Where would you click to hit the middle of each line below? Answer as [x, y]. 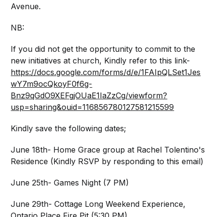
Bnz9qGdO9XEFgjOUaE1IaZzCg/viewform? [89, 95]
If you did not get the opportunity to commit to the [103, 49]
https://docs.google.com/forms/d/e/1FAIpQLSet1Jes [106, 72]
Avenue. [26, 6]
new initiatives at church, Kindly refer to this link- [101, 60]
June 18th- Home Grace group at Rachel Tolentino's [108, 149]
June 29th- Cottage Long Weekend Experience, [98, 204]
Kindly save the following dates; [69, 128]
